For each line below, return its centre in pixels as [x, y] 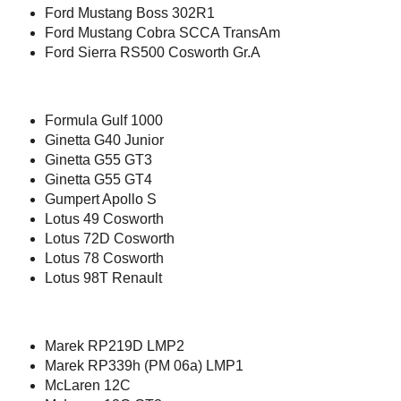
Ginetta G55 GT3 [98, 159]
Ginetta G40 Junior [104, 140]
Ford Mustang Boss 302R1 [130, 13]
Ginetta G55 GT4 [98, 179]
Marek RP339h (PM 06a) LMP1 [144, 365]
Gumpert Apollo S [101, 199]
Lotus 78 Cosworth [104, 258]
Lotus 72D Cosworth [110, 238]
